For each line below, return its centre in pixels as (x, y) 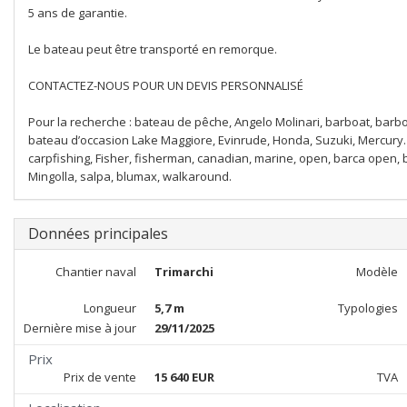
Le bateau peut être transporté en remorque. (153, 49)
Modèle (377, 272)
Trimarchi (184, 272)
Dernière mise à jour (80, 328)
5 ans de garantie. (78, 13)
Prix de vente (99, 377)
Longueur (109, 308)
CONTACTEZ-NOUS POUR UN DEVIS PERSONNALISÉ (166, 85)
